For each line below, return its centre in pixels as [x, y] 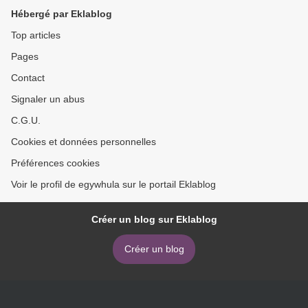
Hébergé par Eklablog [62, 14]
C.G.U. [26, 121]
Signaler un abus [48, 99]
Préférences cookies [55, 163]
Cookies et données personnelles [84, 142]
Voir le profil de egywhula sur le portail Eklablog [113, 185]
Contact [28, 78]
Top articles [36, 35]
